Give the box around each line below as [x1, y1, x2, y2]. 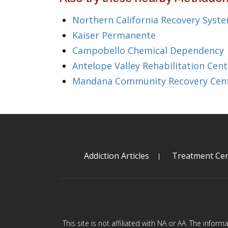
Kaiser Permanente [72, 29, 156, 41]
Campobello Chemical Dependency [72, 44, 224, 56]
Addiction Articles [83, 150, 149, 161]
